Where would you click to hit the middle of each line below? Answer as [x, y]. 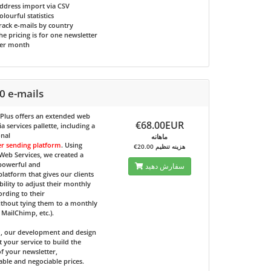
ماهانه [160, 136]
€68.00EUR [159, 125]
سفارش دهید [165, 166]
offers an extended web [52, 116]
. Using [72, 145]
